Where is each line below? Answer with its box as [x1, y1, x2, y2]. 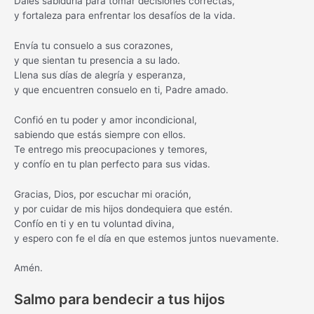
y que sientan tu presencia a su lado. [14, 54, 180, 66]
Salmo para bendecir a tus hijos [14, 291, 225, 308]
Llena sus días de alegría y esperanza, [14, 69, 186, 81]
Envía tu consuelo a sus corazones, [14, 39, 173, 51]
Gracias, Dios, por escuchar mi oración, [14, 188, 191, 200]
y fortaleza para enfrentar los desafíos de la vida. [14, 9, 235, 21]
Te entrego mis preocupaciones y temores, [14, 143, 207, 155]
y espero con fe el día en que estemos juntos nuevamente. [14, 232, 279, 244]
